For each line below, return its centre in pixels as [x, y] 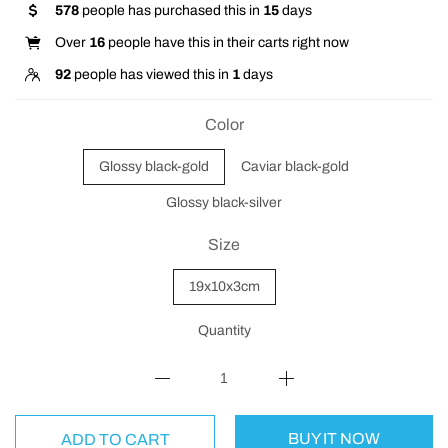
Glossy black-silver [224, 202]
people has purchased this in [171, 10]
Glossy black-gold [154, 166]
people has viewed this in [151, 74]
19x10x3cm [224, 286]
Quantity [224, 330]
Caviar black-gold [295, 166]
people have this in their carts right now [227, 42]
